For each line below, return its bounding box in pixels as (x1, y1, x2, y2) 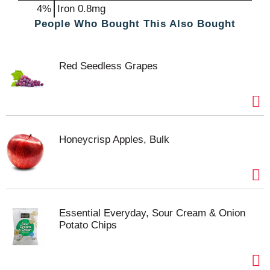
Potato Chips (59, 219, 117, 231)
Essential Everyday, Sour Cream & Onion (59, 207, 245, 219)
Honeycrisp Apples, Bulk (59, 133, 169, 145)
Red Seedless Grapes (59, 60, 158, 72)
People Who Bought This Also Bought (34, 17, 236, 30)
